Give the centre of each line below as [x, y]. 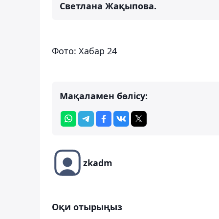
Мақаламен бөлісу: [104, 96]
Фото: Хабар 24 [84, 51]
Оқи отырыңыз [87, 207]
